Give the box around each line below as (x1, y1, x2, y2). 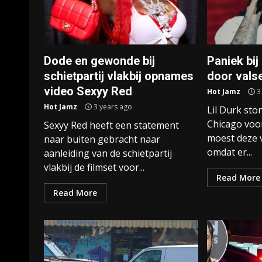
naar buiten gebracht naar (44, 133, 160, 146)
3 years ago (92, 102, 132, 112)
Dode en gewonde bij (44, 54, 155, 68)
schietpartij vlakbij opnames (44, 69, 194, 83)
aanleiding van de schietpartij (44, 147, 172, 160)
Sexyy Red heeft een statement (44, 119, 179, 132)
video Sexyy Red (44, 84, 132, 98)
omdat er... (207, 146, 253, 158)
